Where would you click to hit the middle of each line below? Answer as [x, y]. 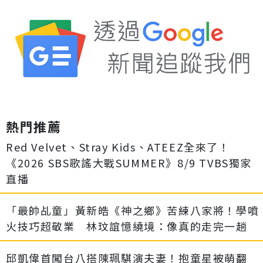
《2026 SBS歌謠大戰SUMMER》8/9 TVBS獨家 [129, 163]
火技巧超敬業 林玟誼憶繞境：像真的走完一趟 [127, 226]
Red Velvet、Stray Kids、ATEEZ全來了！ [118, 147]
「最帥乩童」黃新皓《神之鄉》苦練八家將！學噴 [133, 210]
